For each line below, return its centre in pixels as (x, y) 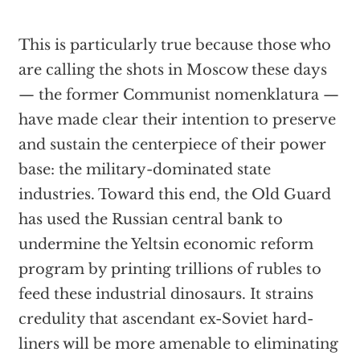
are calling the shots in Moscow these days (172, 70)
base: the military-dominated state (144, 170)
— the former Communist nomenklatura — (178, 95)
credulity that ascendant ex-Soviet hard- (166, 319)
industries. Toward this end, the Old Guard (174, 194)
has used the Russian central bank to (150, 219)
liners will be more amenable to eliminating (178, 344)
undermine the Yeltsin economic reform (166, 244)
